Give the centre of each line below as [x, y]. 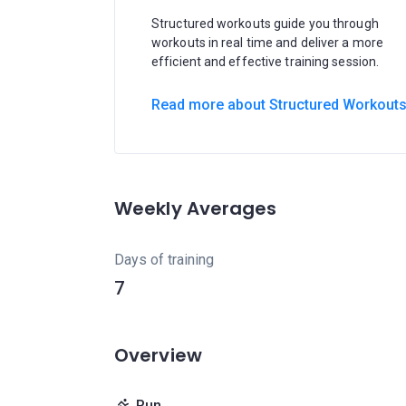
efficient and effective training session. [266, 62]
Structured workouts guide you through [265, 24]
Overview [158, 355]
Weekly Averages [196, 208]
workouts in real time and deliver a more [268, 43]
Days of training [164, 260]
